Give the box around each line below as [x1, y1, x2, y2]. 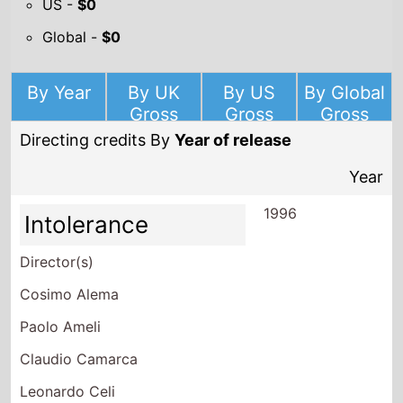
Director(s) [20, 252, 94, 271]
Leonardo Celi [20, 381, 116, 400]
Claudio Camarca [20, 349, 139, 368]
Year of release [175, 130, 292, 149]
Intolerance [24, 210, 149, 238]
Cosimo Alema [20, 284, 120, 303]
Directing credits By [20, 130, 175, 149]
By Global [303, 81, 385, 103]
